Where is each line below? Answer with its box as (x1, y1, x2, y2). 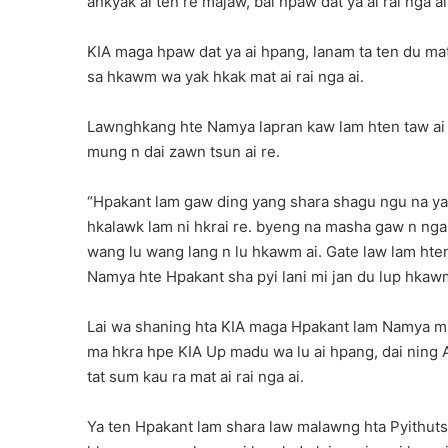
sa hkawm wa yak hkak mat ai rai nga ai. (87, 67, 364, 87)
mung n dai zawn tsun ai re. (87, 142, 280, 162)
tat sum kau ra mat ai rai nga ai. (87, 367, 304, 387)
